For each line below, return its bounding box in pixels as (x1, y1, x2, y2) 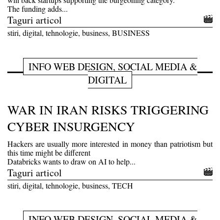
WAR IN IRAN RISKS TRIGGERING (7, 101, 209, 118)
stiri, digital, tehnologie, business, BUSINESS (7, 27, 150, 38)
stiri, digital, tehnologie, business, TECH (7, 180, 133, 191)
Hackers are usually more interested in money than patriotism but (7, 138, 213, 149)
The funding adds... (7, 3, 68, 14)
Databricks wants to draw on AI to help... (7, 156, 136, 166)
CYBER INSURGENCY (7, 117, 135, 135)
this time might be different (7, 147, 90, 158)
